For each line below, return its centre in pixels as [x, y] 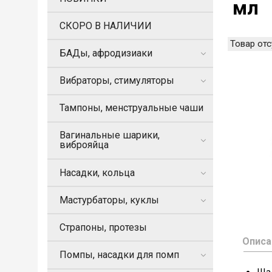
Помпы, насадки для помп [119, 255]
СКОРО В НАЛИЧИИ [106, 25]
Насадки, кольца [97, 172]
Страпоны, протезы [103, 227]
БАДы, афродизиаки [106, 53]
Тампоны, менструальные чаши [131, 108]
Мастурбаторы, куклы [109, 200]
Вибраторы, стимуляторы [117, 81]
